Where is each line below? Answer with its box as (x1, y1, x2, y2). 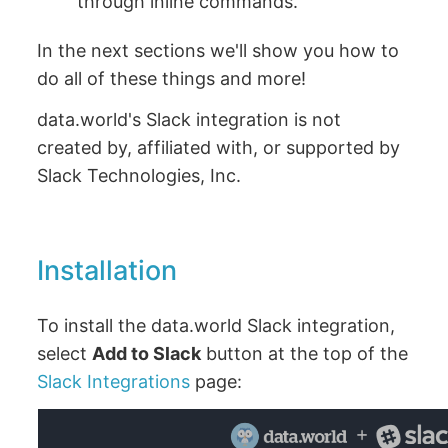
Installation (37, 253, 178, 287)
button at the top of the (201, 342, 409, 364)
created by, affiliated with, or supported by (37, 137, 401, 158)
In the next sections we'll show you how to (37, 39, 400, 61)
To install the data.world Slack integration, (37, 314, 396, 336)
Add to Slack (92, 342, 202, 364)
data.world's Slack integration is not (37, 109, 342, 130)
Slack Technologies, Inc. (37, 165, 242, 186)
